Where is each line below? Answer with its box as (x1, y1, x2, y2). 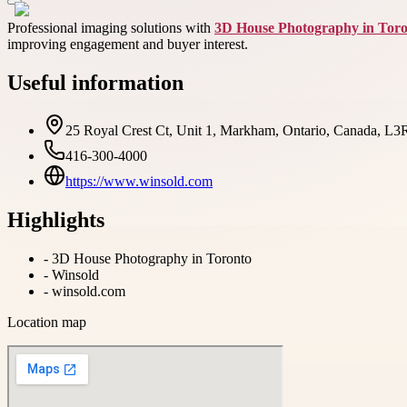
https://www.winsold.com (65, 173, 213, 189)
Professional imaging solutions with (7, 19, 214, 35)
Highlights (7, 207, 104, 232)
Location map (7, 313, 86, 330)
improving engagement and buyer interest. (7, 35, 248, 52)
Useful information (7, 70, 184, 94)
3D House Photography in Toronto (52, 250, 252, 266)
